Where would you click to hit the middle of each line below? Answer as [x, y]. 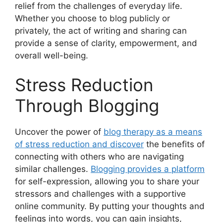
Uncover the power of [59, 132]
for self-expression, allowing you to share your [107, 182]
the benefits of [174, 144]
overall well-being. [52, 55]
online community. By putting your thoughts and [110, 206]
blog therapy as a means [153, 132]
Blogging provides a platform [148, 169]
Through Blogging [87, 106]
